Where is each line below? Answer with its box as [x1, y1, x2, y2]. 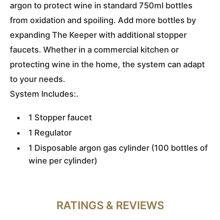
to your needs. [10, 74, 65, 84]
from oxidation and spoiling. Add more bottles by [10, 15, 196, 26]
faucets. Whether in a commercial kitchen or [10, 45, 179, 55]
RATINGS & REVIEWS [56, 199, 164, 212]
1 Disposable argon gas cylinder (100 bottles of [28, 143, 208, 153]
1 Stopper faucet [28, 112, 92, 123]
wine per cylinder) [28, 156, 97, 166]
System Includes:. [10, 89, 79, 99]
